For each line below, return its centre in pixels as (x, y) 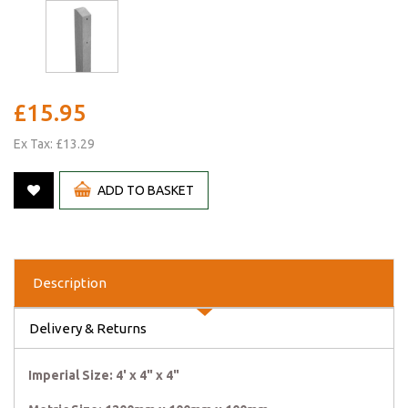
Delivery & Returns (88, 329)
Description (70, 283)
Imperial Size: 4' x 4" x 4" (104, 376)
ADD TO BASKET (145, 191)
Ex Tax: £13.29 (54, 144)
